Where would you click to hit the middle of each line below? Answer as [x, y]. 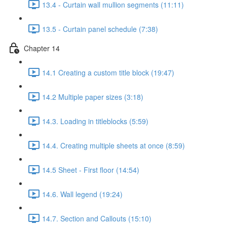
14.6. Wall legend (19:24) [82, 194]
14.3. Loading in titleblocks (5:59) [95, 121]
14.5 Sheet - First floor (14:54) [91, 169]
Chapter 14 [42, 48]
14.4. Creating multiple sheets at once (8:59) [113, 145]
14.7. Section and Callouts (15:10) [97, 218]
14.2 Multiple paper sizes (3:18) [93, 97]
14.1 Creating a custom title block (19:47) [108, 72]
